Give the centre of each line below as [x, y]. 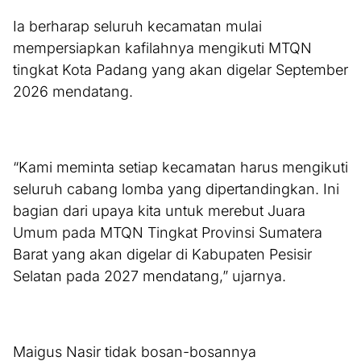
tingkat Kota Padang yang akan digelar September [180, 70]
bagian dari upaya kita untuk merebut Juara [159, 211]
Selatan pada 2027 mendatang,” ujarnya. [149, 276]
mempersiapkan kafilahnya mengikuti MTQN [162, 48]
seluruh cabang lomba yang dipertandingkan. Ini [176, 189]
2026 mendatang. [73, 92]
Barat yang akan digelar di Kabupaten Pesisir [162, 255]
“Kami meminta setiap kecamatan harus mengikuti [180, 168]
